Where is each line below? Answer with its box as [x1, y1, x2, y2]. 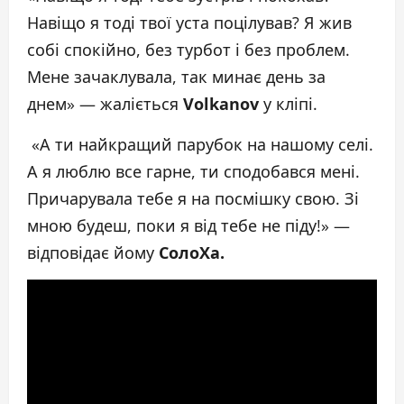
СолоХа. [159, 242, 225, 264]
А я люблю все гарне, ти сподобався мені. [27, 161, 360, 183]
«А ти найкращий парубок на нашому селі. [27, 133, 373, 156]
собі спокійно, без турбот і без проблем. [27, 39, 350, 61]
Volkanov [183, 93, 259, 115]
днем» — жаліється [27, 93, 183, 115]
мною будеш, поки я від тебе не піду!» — [27, 215, 350, 237]
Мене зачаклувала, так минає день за [27, 66, 326, 88]
